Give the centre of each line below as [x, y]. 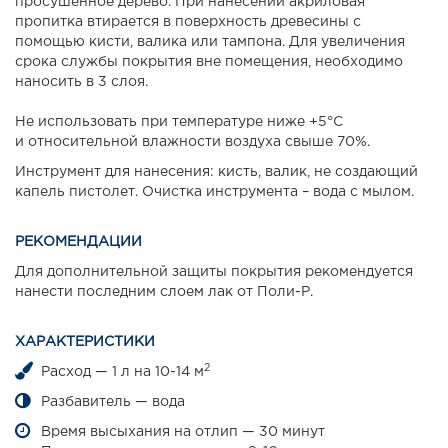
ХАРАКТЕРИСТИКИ [85, 342]
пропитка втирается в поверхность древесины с [188, 22]
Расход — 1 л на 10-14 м [122, 372]
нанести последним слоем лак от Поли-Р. [164, 292]
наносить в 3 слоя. [81, 82]
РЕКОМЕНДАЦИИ [78, 242]
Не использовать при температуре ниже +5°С [179, 122]
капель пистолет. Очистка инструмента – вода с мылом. [214, 192]
